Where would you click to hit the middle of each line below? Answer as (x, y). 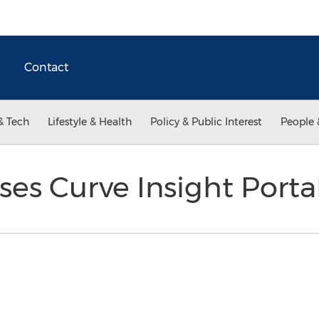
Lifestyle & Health (90, 122)
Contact (46, 67)
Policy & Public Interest (206, 122)
